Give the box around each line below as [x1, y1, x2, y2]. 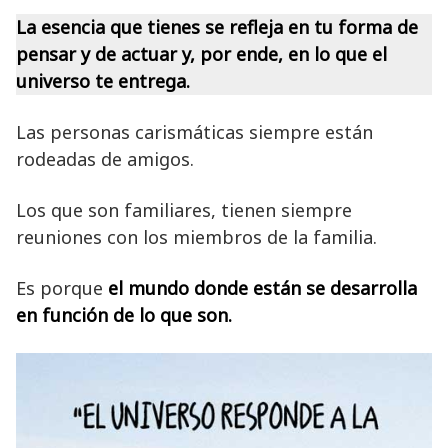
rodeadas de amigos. [16, 146, 194, 171]
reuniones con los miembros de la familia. [16, 224, 377, 249]
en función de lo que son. [16, 302, 232, 327]
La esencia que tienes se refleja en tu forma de [16, 14, 418, 39]
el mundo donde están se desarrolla [108, 275, 417, 300]
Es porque [16, 275, 108, 300]
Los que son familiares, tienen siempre [16, 197, 352, 222]
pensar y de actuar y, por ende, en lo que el [16, 41, 387, 66]
